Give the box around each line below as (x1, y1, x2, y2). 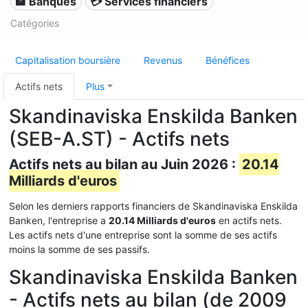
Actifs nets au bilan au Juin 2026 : (9, 156, 239, 173)
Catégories (10, 17, 59, 29)
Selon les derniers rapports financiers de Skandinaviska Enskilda (9, 200, 298, 212)
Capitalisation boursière (15, 54, 120, 66)
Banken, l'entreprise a (9, 214, 109, 226)
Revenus (144, 54, 182, 66)
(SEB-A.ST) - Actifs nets (9, 127, 230, 151)
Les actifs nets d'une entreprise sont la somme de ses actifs (9, 229, 277, 241)
